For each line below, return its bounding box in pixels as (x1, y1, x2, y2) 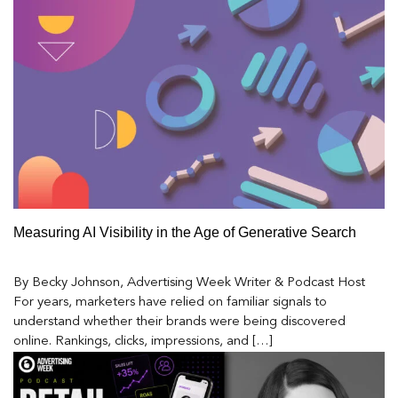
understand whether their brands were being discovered (13, 315, 346, 330)
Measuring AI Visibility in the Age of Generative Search (13, 224, 356, 240)
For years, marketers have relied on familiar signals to (13, 296, 327, 310)
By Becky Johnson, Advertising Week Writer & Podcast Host (13, 276, 365, 291)
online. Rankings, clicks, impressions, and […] (13, 335, 273, 349)
